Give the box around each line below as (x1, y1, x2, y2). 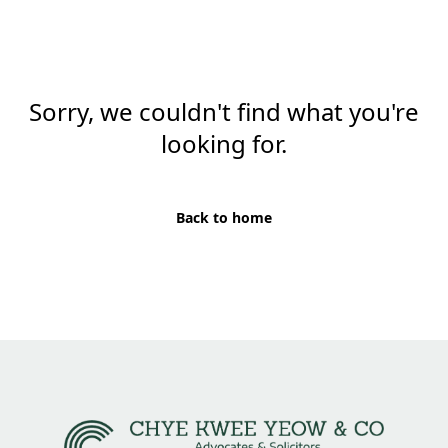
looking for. (161, 127, 287, 160)
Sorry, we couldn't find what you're (29, 95, 419, 128)
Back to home (176, 208, 272, 227)
